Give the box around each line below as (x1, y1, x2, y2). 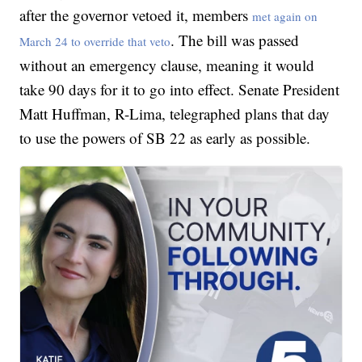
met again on (252, 8, 318, 25)
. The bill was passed (170, 30, 300, 51)
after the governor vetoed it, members (19, 5, 253, 26)
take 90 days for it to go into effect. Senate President (19, 79, 340, 100)
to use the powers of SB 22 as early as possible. (19, 128, 311, 149)
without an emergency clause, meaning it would (19, 55, 315, 76)
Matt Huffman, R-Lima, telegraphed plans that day (19, 103, 330, 124)
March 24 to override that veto (19, 33, 171, 50)
